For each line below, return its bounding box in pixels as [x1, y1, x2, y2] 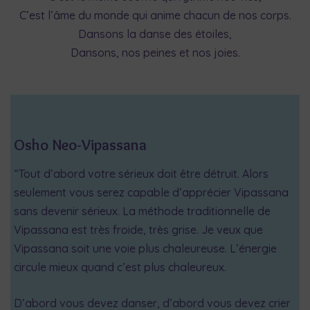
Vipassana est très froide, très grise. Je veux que [14, 222, 263, 237]
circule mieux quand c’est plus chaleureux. [14, 259, 226, 274]
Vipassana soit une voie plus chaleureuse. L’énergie [14, 241, 277, 255]
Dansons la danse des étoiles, [78, 27, 232, 42]
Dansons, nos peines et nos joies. [70, 46, 240, 60]
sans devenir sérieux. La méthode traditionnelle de [14, 203, 271, 218]
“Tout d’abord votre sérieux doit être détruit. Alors [14, 166, 268, 181]
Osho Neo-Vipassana [14, 135, 147, 154]
